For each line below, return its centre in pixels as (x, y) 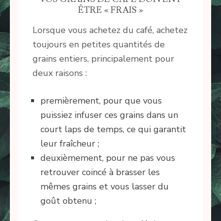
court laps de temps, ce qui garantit (113, 129)
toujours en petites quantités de (99, 45)
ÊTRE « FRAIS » (110, 10)
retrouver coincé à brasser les (100, 172)
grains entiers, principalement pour (103, 59)
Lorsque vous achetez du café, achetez (110, 30)
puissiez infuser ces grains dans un (109, 115)
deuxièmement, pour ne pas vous (108, 158)
